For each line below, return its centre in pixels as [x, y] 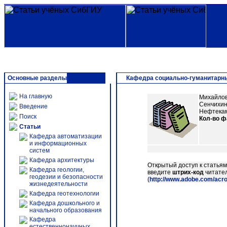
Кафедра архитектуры [62, 160]
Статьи [30, 127]
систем [40, 150]
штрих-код [188, 172]
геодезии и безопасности [66, 177]
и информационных [58, 143]
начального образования [66, 210]
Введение [33, 106]
